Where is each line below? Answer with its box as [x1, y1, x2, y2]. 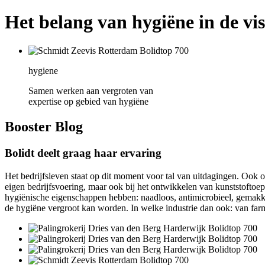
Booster [5, 118, 51, 134]
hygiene [28, 66, 58, 76]
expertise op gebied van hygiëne [28, 96, 148, 107]
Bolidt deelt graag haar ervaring [5, 146, 161, 159]
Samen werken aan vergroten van [28, 86, 153, 96]
